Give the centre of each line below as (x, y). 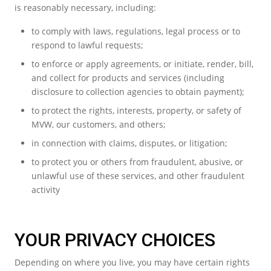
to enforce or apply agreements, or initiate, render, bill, (142, 64)
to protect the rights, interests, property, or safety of (136, 110)
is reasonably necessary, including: (85, 7)
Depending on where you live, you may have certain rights (132, 262)
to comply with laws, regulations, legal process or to (136, 31)
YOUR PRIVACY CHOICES (115, 240)
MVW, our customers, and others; (99, 124)
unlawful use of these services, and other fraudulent (138, 175)
